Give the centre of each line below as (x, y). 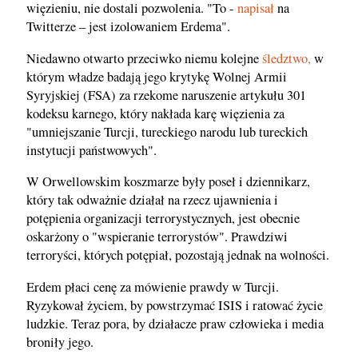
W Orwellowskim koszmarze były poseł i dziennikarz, (168, 182)
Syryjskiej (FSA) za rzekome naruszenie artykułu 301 (166, 95)
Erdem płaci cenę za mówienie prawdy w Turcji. (153, 286)
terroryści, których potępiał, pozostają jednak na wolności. (178, 255)
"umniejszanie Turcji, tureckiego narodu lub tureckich (167, 131)
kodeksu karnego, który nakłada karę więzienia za (155, 113)
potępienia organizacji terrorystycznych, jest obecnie (163, 219)
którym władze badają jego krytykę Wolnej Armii (157, 76)
